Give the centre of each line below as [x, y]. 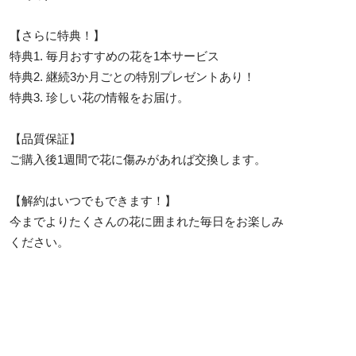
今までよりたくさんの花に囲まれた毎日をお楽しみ [147, 222]
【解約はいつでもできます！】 [93, 201]
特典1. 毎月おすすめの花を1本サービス [114, 56]
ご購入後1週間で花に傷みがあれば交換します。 [138, 160]
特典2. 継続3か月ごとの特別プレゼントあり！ [132, 77]
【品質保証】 [45, 139]
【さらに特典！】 [57, 36]
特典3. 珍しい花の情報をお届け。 [99, 98]
